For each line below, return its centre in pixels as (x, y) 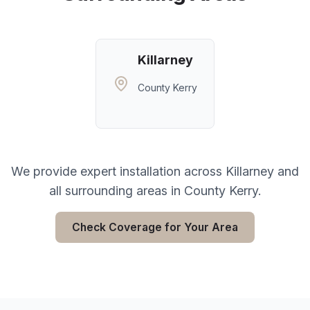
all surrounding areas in (116, 191)
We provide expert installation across (118, 171)
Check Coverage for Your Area (155, 227)
